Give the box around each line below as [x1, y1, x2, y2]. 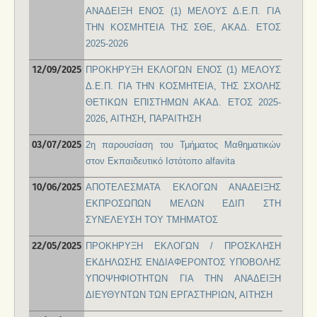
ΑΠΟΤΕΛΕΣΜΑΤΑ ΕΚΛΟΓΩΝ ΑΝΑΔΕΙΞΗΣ [86, 182, 281, 193]
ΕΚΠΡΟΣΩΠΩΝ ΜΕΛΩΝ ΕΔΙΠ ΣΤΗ [86, 198, 281, 209]
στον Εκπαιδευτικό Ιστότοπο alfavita [86, 156, 235, 167]
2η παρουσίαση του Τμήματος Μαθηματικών [86, 139, 281, 151]
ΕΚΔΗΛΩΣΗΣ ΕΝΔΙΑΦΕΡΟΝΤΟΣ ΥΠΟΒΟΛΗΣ [86, 257, 281, 268]
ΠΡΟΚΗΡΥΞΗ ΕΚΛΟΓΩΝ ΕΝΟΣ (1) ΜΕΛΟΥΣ [86, 64, 281, 76]
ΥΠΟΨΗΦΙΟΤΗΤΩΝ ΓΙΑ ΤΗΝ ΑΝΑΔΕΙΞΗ [86, 273, 281, 284]
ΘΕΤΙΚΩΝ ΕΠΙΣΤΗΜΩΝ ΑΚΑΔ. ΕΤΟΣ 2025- [86, 97, 281, 108]
